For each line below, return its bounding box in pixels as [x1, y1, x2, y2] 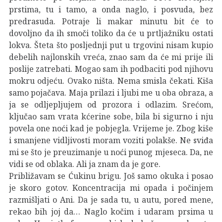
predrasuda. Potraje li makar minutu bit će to [9, 15, 213, 27]
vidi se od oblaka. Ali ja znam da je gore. [9, 158, 165, 169]
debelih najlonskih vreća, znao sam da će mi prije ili [9, 51, 213, 62]
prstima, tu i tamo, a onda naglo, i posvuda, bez [9, 3, 213, 15]
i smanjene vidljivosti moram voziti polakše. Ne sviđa [9, 134, 213, 146]
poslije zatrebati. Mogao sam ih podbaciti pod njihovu [9, 63, 213, 74]
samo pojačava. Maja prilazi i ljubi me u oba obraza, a [9, 87, 213, 98]
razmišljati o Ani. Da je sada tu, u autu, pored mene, [9, 194, 213, 205]
